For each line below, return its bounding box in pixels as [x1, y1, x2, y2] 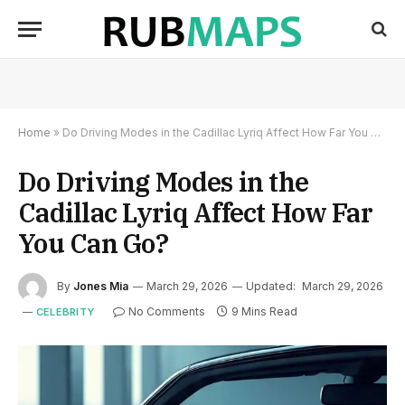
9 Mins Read [231, 305, 297, 318]
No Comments [127, 305, 205, 318]
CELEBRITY [36, 306, 94, 318]
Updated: [246, 279, 296, 294]
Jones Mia [73, 279, 128, 294]
